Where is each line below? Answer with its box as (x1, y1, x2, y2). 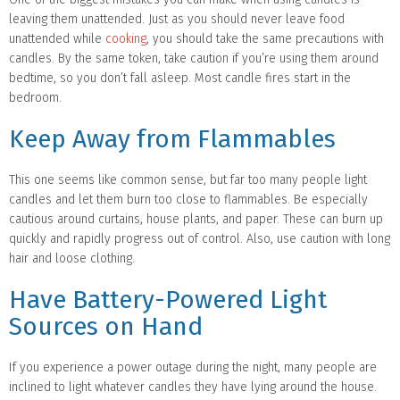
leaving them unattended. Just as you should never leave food (9, 12, 345, 28)
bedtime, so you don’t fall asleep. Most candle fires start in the (9, 71, 351, 87)
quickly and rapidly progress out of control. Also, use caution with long (9, 231, 390, 247)
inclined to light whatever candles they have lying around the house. (9, 379, 377, 396)
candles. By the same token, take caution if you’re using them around (9, 51, 379, 67)
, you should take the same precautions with (146, 31, 384, 47)
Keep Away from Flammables (9, 124, 336, 154)
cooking (105, 31, 146, 47)
